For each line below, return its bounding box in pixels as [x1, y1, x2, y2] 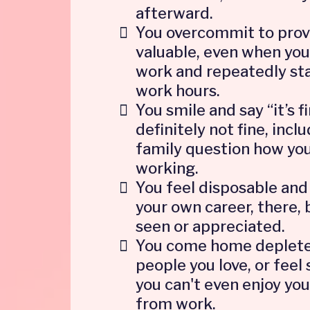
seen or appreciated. [136, 217, 285, 236]
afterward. [136, 4, 213, 23]
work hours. [136, 82, 220, 100]
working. [136, 159, 199, 178]
